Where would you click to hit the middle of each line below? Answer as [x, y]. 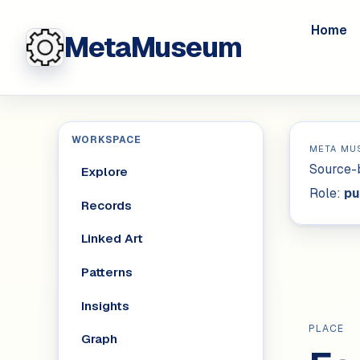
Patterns [106, 272]
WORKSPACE [106, 140]
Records [106, 205]
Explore [104, 172]
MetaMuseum [153, 47]
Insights [105, 305]
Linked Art [112, 239]
